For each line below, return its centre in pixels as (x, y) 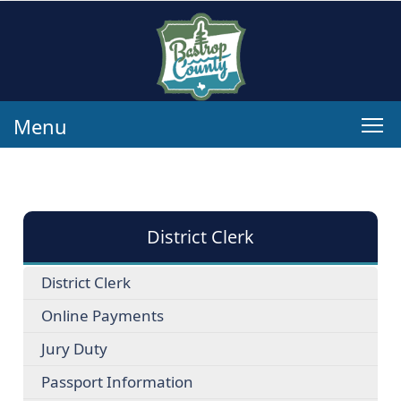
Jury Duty (74, 349)
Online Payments (102, 316)
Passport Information (117, 382)
